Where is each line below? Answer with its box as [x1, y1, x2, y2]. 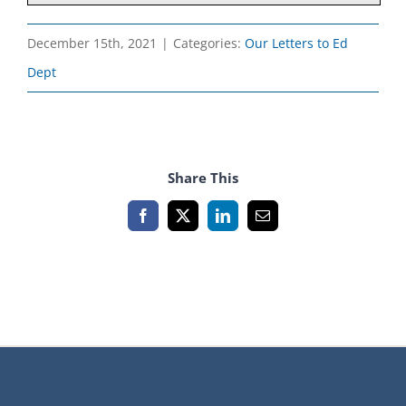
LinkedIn [221, 214, 275, 229]
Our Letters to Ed [245, 34, 348, 53]
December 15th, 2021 [27, 34, 157, 53]
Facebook [141, 214, 198, 229]
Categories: [173, 34, 245, 53]
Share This [168, 168, 238, 187]
